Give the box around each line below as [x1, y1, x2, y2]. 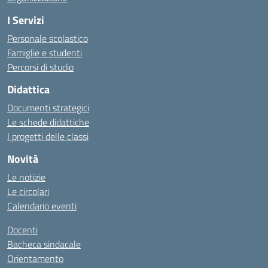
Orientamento [7, 251, 63, 266]
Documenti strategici [7, 100, 89, 115]
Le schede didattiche [7, 115, 89, 129]
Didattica [7, 81, 50, 98]
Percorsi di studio [7, 60, 74, 74]
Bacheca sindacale [7, 237, 81, 251]
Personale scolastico [7, 31, 88, 45]
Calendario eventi [7, 199, 77, 213]
